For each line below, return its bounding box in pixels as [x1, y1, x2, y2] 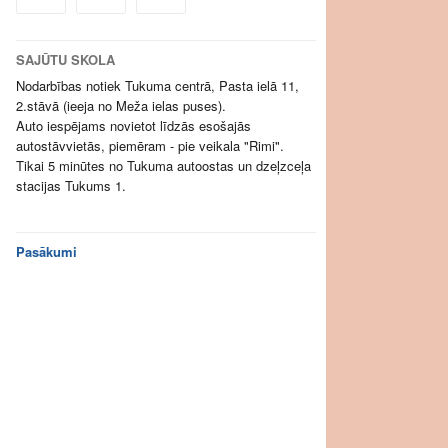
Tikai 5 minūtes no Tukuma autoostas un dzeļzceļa [16, 156, 311, 175]
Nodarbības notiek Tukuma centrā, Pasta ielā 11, [16, 76, 299, 95]
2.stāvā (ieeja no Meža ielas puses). [16, 96, 226, 115]
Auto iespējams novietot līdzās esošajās [16, 116, 251, 135]
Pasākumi [16, 242, 77, 261]
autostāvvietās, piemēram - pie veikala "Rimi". [16, 136, 284, 155]
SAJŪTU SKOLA [16, 50, 115, 69]
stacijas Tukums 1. [16, 176, 126, 195]
